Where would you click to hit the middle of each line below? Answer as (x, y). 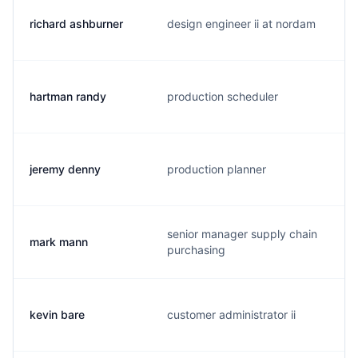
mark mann (59, 242)
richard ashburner (76, 24)
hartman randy (68, 96)
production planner (217, 169)
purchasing (196, 250)
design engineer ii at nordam (241, 24)
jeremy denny (65, 169)
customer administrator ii (231, 314)
